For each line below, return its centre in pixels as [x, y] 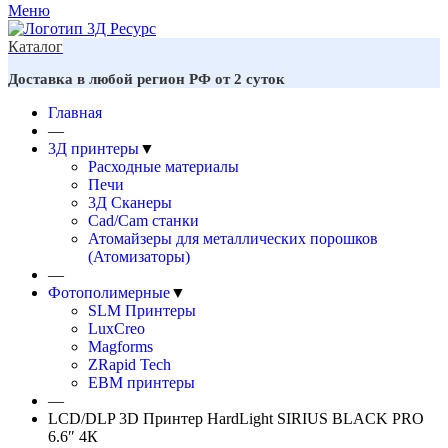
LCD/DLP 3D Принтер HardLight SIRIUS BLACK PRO [236, 418]
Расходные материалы [163, 166]
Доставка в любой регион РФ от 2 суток [146, 79]
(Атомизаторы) [139, 256]
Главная [75, 112]
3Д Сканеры [130, 202]
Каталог [35, 46]
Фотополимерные [109, 292]
